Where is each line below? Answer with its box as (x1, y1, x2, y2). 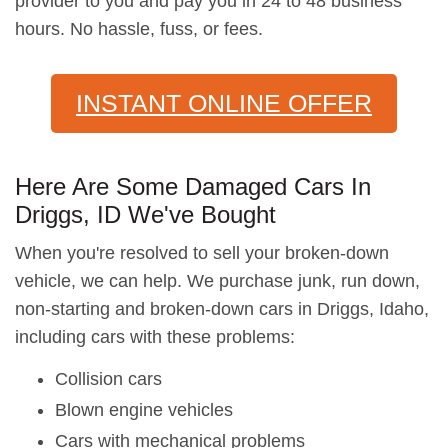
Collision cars (55, 369, 162, 389)
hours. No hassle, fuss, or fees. (15, 19, 263, 39)
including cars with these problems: (15, 327, 295, 347)
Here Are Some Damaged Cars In (15, 173, 371, 200)
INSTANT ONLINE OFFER (76, 89, 372, 117)
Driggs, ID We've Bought (15, 201, 276, 228)
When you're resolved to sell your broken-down (15, 243, 389, 263)
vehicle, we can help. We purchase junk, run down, (15, 271, 420, 291)
